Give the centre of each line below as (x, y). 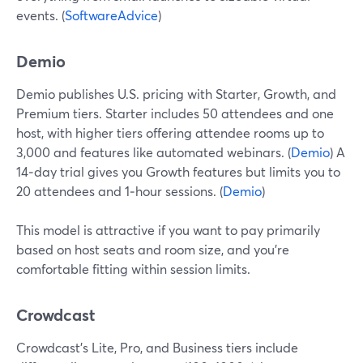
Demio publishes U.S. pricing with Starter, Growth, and (176, 94)
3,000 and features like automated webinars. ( (154, 152)
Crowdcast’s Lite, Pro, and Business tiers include (157, 347)
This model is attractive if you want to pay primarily (168, 230)
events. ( (41, 15)
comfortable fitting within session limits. (133, 269)
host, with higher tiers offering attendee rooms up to (170, 132)
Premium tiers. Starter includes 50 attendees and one (175, 113)
